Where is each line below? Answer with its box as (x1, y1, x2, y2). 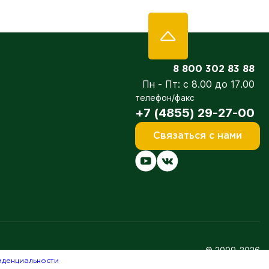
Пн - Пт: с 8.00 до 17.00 (142, 78, 255, 90)
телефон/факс (135, 92, 195, 103)
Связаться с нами (153, 131, 242, 141)
